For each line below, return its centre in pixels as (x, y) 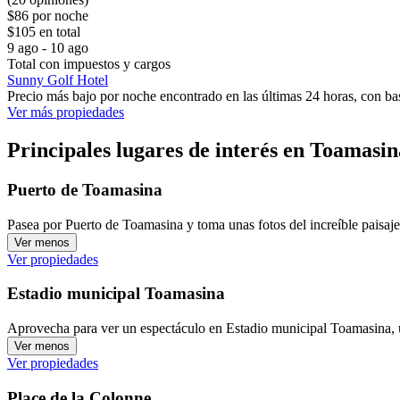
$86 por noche (48, 16)
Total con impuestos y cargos (89, 64)
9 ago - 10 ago (48, 48)
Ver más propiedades (66, 112)
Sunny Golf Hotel (58, 80)
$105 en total (44, 32)
